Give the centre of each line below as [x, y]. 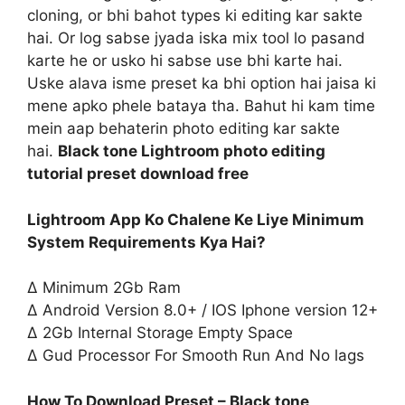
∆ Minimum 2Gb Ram [104, 288]
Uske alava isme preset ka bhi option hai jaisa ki [202, 84]
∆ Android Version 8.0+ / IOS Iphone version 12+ [202, 311]
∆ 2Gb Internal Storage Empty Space [160, 333]
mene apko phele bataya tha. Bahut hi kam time [201, 106]
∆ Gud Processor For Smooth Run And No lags [196, 356]
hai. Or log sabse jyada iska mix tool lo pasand [196, 38]
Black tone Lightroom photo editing [192, 151]
